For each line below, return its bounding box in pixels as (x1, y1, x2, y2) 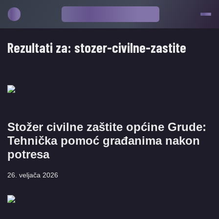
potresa (7, 148, 49, 161)
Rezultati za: (7, 39, 74, 56)
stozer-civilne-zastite (74, 39, 186, 56)
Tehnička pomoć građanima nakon (7, 134, 200, 147)
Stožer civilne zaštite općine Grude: (7, 120, 206, 133)
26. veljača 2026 (7, 171, 58, 179)
